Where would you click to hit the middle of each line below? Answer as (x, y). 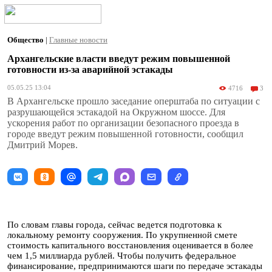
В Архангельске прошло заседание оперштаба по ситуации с (134, 101)
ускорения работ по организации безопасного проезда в (123, 123)
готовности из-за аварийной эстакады (90, 70)
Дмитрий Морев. (42, 145)
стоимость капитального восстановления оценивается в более (130, 245)
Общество (26, 40)
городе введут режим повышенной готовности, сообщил (125, 134)
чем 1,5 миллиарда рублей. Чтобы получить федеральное (122, 256)
